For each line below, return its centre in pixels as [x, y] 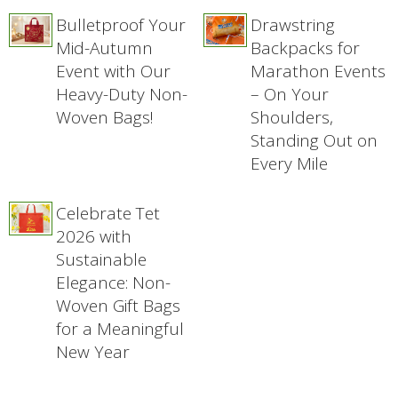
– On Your [290, 94]
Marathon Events [318, 71]
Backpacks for [306, 48]
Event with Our [114, 71]
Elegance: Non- [114, 282]
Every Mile [290, 163]
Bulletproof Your [121, 24]
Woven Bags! [105, 117]
